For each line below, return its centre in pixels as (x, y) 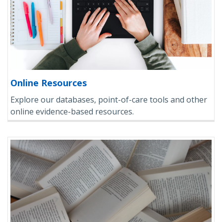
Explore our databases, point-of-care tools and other (109, 99)
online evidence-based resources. (72, 111)
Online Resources (49, 83)
